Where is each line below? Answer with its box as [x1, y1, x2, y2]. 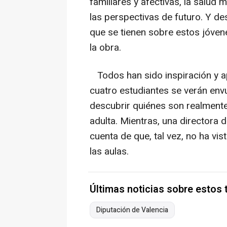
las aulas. [90, 144, 129, 159]
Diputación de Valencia [96, 205, 168, 216]
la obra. [90, 41, 121, 55]
